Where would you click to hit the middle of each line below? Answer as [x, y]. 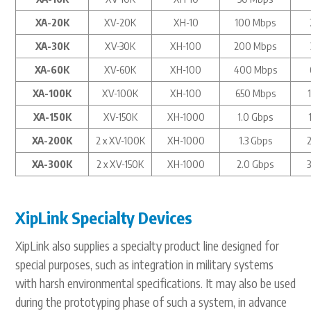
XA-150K [52, 117]
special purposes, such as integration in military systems [144, 264]
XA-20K [52, 23]
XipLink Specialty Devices [104, 217]
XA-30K [52, 46]
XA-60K [52, 70]
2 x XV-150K [120, 164]
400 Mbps [255, 70]
